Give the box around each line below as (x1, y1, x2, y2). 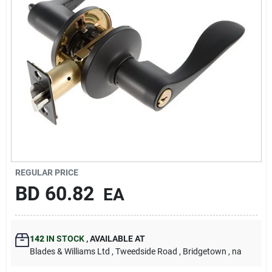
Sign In (10, 45, 51, 60)
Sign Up (10, 91, 56, 106)
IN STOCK (44, 234, 84, 243)
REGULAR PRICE (15, 167, 78, 177)
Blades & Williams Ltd (29, 246, 110, 256)
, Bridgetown (178, 246, 226, 256)
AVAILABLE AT (87, 234, 145, 243)
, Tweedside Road (111, 246, 177, 256)
